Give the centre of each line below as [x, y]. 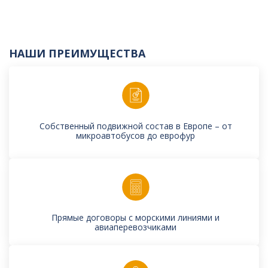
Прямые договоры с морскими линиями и [135, 218]
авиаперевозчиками [135, 227]
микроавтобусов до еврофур [135, 136]
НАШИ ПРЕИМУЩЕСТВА [77, 54]
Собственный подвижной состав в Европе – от [135, 126]
